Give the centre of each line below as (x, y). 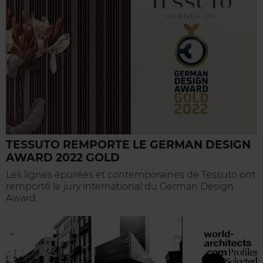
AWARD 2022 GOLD (63, 158)
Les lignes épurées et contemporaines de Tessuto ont (131, 175)
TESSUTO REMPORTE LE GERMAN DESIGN (128, 145)
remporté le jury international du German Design (120, 187)
